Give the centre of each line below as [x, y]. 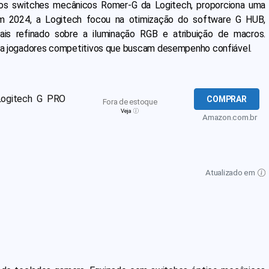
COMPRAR [227, 99]
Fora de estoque [130, 102]
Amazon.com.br [230, 117]
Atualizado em [231, 172]
